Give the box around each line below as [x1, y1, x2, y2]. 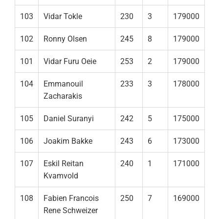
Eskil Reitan [44, 159, 84, 169]
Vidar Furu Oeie [44, 57, 96, 66]
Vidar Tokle [44, 12, 82, 22]
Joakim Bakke [44, 136, 92, 146]
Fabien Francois [44, 194, 99, 203]
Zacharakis [44, 91, 82, 101]
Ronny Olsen [44, 34, 87, 44]
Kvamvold [44, 171, 78, 181]
